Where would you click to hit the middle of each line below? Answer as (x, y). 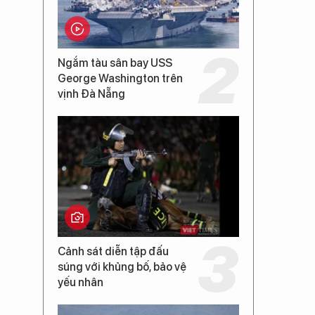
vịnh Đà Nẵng (91, 94)
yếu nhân (81, 282)
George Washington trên (120, 78)
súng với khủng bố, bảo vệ (122, 267)
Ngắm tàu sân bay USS (115, 63)
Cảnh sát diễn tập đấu (113, 251)
